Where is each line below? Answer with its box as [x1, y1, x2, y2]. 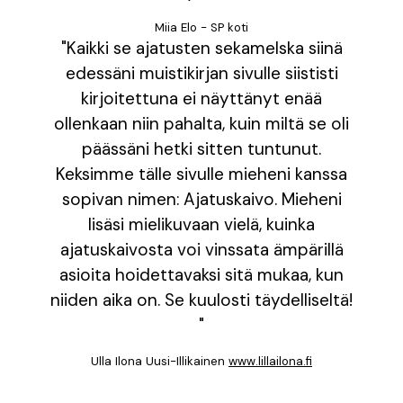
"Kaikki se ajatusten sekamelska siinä [60, 37, 343, 59]
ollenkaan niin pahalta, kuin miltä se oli [54, 112, 349, 135]
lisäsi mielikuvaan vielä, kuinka [88, 213, 315, 236]
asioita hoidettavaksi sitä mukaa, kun [59, 264, 344, 286]
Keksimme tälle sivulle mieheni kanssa [56, 163, 347, 185]
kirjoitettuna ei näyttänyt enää [81, 87, 322, 110]
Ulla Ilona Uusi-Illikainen [91, 354, 228, 369]
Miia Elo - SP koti [155, 20, 248, 35]
